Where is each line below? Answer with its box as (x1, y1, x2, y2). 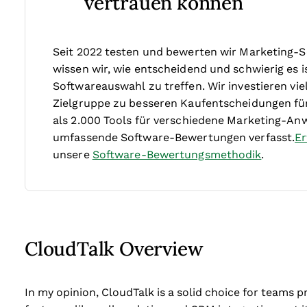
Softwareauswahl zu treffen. (53, 80, 205, 92)
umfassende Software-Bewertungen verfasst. (53, 132, 295, 143)
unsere (53, 149, 93, 160)
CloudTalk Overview (25, 235, 204, 261)
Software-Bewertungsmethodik (92, 149, 262, 160)
